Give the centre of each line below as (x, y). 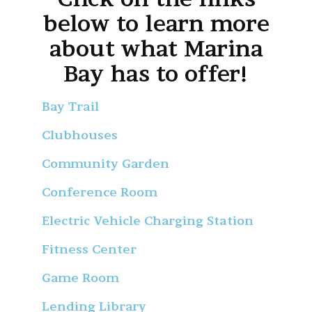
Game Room (80, 277)
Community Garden (106, 163)
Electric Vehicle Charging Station (148, 220)
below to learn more (156, 24)
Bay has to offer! (156, 74)
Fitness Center (89, 249)
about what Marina (156, 49)
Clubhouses (80, 134)
